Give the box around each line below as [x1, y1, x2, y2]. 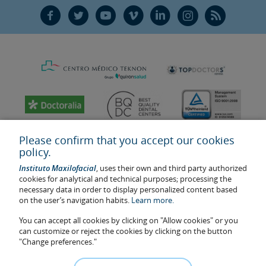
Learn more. [131, 195, 174, 205]
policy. [19, 145, 51, 159]
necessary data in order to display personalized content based [19, 184, 237, 195]
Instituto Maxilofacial [19, 163, 96, 173]
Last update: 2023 [13, 220, 76, 231]
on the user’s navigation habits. [19, 195, 131, 205]
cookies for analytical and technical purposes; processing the [19, 173, 232, 184]
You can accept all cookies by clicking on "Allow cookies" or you [19, 215, 238, 226]
